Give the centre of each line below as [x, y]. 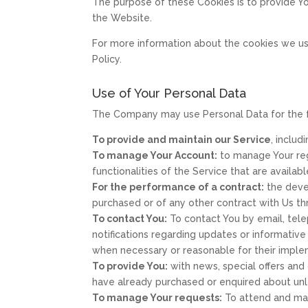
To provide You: [130, 266]
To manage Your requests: [157, 298]
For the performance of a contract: [178, 187]
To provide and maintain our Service [182, 140]
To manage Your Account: [155, 156]
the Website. [122, 18]
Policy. [107, 59]
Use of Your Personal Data [169, 93]
